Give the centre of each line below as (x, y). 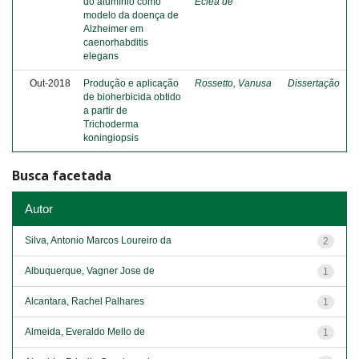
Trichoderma (111, 124)
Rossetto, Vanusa (233, 83)
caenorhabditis (116, 42)
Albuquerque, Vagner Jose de (90, 270)
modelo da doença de (131, 15)
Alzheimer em (113, 29)
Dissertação (314, 83)
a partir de (105, 111)
